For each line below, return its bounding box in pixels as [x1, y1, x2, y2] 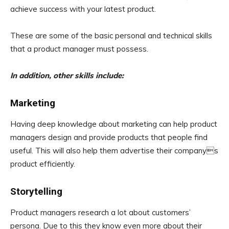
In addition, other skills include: [10, 71, 124, 81]
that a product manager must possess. [10, 44, 148, 54]
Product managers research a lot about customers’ [10, 208, 191, 218]
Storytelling [10, 186, 62, 198]
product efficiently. [10, 159, 75, 169]
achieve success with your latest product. [10, 4, 156, 14]
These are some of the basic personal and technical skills [10, 31, 212, 41]
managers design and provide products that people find [10, 132, 208, 143]
